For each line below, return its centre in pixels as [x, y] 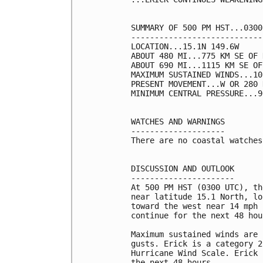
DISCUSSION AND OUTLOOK [183, 169]
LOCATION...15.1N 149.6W [185, 47]
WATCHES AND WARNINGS [178, 122]
